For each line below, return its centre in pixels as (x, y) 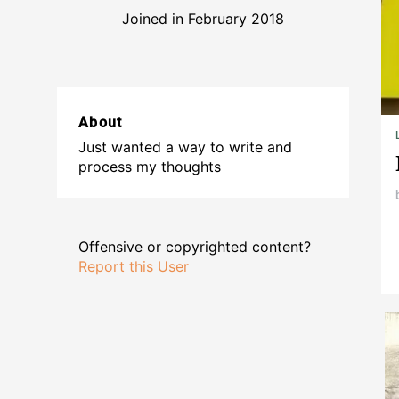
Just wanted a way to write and (185, 147)
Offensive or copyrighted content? (195, 247)
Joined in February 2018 (203, 19)
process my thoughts (150, 167)
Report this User (134, 267)
